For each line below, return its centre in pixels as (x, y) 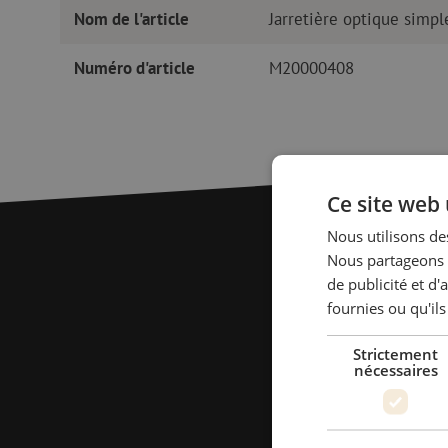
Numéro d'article (134, 67)
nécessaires (395, 370)
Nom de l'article (131, 18)
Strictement (396, 354)
